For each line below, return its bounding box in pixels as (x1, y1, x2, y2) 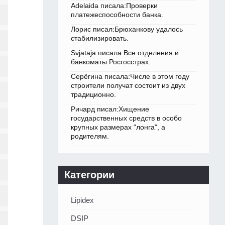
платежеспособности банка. (71, 11, 163, 19)
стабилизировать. (71, 34, 129, 43)
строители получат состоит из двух (71, 81, 185, 90)
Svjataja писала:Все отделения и (71, 49, 179, 57)
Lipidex (71, 196, 94, 205)
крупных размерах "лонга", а (71, 123, 165, 132)
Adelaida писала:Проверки (71, 2, 158, 10)
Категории (64, 169, 115, 181)
